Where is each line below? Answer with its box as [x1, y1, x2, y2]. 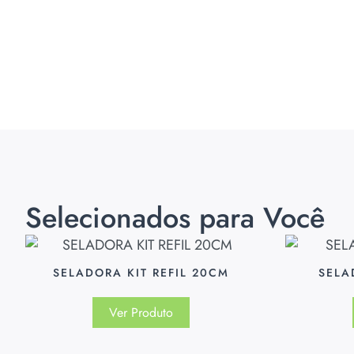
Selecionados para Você [25, 197, 325, 239]
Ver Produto [109, 303, 174, 322]
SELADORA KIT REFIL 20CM [53, 265, 230, 281]
